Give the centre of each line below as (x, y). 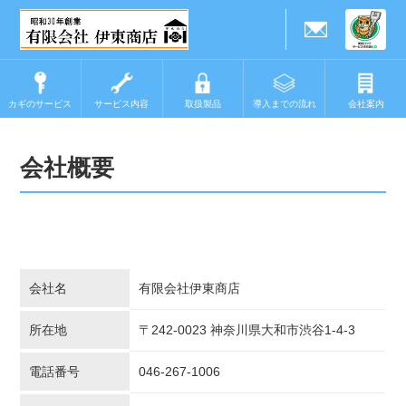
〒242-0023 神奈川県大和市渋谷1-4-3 (247, 330)
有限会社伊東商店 (190, 288)
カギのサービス (40, 104)
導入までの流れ (284, 104)
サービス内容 (122, 104)
